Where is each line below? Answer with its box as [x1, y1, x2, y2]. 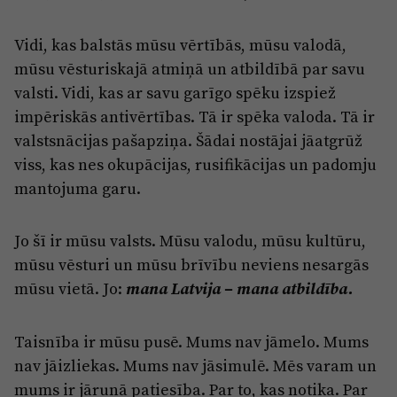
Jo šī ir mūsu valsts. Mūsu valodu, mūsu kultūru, [14, 230, 366, 251]
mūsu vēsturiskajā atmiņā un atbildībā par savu [14, 58, 365, 79]
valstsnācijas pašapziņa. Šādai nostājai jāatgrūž [14, 129, 362, 151]
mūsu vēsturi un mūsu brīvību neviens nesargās [14, 253, 369, 275]
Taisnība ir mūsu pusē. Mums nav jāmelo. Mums [14, 331, 369, 352]
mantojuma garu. [14, 177, 141, 198]
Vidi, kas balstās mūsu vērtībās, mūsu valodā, [14, 34, 346, 55]
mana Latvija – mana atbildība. [126, 279, 354, 299]
